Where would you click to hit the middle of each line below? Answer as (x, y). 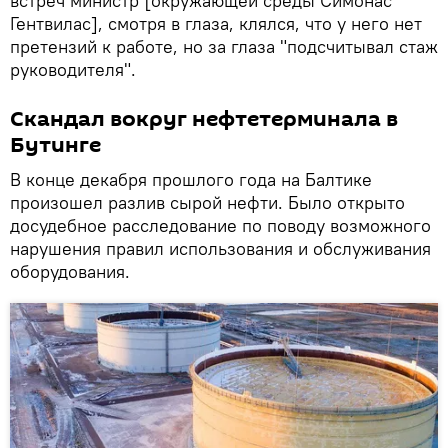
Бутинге (55, 145)
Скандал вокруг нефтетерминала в (204, 119)
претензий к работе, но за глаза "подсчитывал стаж (224, 47)
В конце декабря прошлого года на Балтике (191, 180)
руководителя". (73, 70)
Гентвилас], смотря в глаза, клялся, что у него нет (216, 24)
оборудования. (70, 272)
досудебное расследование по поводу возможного (220, 226)
